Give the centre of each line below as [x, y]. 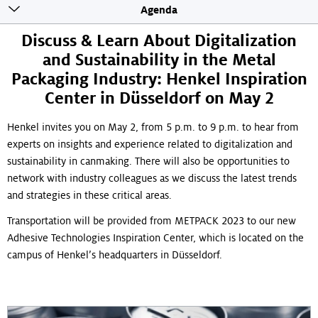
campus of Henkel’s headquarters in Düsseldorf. [115, 255]
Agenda [159, 10]
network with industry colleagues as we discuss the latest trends [152, 178]
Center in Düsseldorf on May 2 [159, 98]
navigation [37, 29]
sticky [37, 16]
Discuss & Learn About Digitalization [159, 41]
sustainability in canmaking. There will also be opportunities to [148, 161]
